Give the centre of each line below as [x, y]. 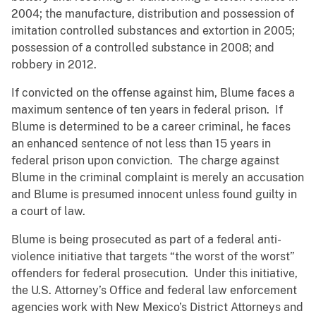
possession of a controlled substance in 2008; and [143, 48]
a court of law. [48, 212]
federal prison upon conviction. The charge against [145, 161]
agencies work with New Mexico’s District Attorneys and [157, 308]
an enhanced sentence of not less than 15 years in [141, 144]
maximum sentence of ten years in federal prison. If [147, 110]
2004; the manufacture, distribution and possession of [153, 14]
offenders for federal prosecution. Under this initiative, [154, 274]
